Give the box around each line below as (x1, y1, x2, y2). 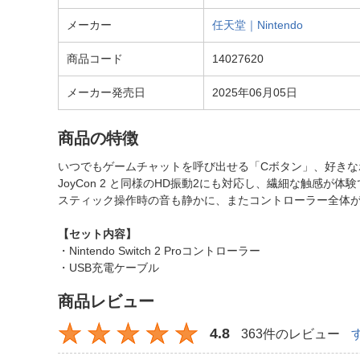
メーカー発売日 (67, 86, 145, 99)
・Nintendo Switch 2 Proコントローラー (58, 244, 260, 257)
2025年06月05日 (212, 86, 297, 99)
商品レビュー (58, 292, 154, 310)
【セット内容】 (58, 227, 137, 240)
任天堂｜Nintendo (212, 18, 303, 31)
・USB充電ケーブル (58, 261, 159, 274)
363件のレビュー (241, 327, 340, 341)
